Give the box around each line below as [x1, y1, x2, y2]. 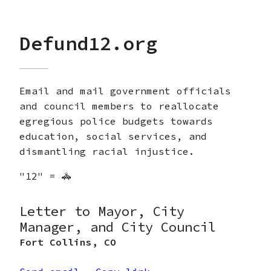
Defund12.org [19, 31, 157, 56]
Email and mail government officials [19, 84, 231, 97]
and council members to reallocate [19, 99, 219, 112]
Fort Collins [19, 235, 92, 248]
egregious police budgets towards [19, 114, 213, 127]
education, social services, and [19, 129, 207, 142]
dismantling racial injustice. [19, 145, 195, 157]
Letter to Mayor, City [19, 202, 184, 220]
